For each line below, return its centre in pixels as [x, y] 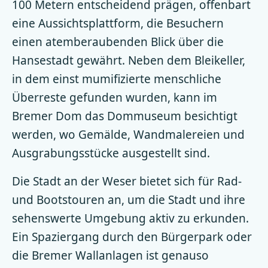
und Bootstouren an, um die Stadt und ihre [129, 200]
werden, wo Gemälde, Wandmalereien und [128, 135]
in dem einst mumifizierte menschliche [117, 79]
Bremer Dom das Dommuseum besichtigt [125, 116]
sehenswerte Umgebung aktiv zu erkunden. [130, 218]
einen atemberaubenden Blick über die [118, 42]
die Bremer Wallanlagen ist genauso [110, 255]
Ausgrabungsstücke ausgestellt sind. [111, 153]
